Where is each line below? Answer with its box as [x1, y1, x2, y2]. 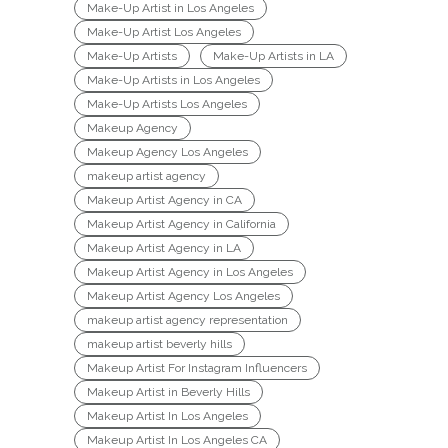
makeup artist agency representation [87, 313, 288, 328]
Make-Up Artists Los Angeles [87, 97, 247, 112]
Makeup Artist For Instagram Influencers [87, 361, 307, 376]
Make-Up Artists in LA [213, 49, 334, 64]
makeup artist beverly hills [87, 337, 232, 352]
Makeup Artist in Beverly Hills [87, 385, 250, 400]
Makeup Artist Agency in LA [87, 241, 241, 256]
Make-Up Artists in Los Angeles [87, 73, 260, 88]
